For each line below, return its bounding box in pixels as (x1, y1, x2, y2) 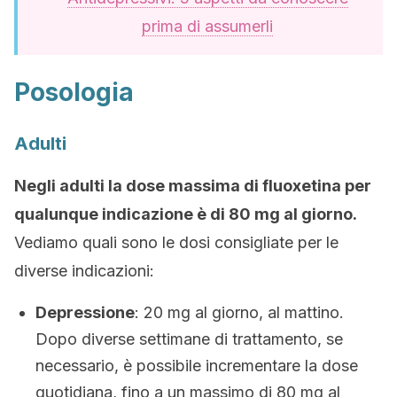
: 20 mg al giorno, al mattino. (135, 303, 344, 322)
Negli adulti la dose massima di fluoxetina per (14, 176, 371, 195)
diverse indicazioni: (14, 261, 154, 280)
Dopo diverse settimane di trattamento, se (35, 330, 343, 348)
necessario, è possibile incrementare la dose (35, 356, 358, 375)
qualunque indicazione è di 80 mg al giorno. (14, 205, 357, 223)
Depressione (35, 303, 135, 322)
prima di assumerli (142, 17, 273, 35)
